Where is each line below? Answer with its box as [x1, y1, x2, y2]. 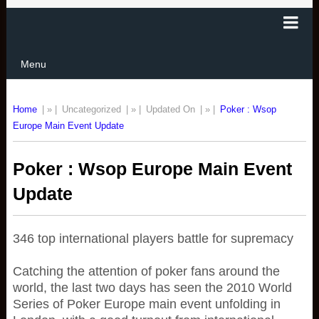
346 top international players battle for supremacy [12, 231, 293, 246]
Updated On [145, 104, 198, 115]
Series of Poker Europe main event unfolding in [12, 297, 281, 311]
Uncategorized [61, 104, 121, 115]
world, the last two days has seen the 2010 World [12, 281, 292, 295]
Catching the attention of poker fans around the [12, 264, 280, 278]
